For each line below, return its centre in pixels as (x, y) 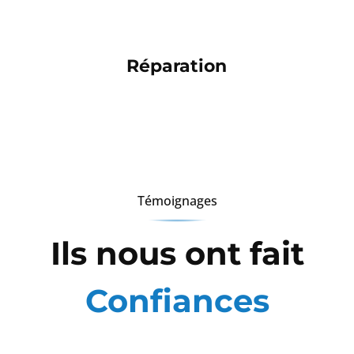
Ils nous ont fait (177, 254)
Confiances (177, 301)
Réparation (177, 66)
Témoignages (177, 201)
